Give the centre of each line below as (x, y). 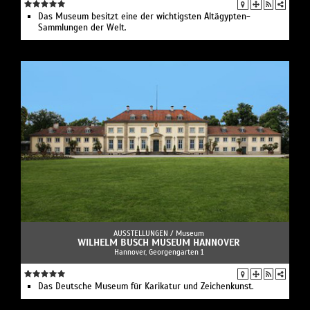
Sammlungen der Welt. (82, 28)
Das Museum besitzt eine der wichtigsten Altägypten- (144, 17)
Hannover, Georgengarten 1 (158, 252)
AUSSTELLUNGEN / (144, 234)
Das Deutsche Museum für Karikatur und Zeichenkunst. (146, 287)
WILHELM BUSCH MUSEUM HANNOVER (158, 243)
